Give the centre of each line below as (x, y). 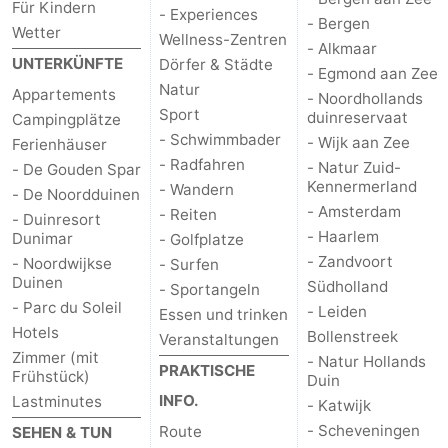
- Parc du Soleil (67, 307)
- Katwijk (338, 405)
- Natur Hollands (366, 361)
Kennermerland (361, 186)
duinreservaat (357, 117)
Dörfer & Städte (216, 64)
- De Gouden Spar (76, 169)
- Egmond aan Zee (372, 73)
